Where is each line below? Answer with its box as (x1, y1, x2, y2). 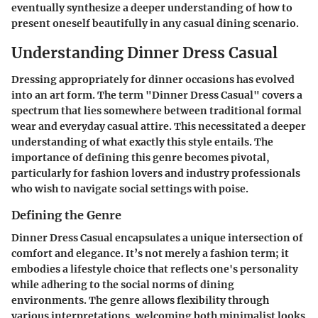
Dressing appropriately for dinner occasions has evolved (11, 73, 295, 86)
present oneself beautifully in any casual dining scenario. (11, 16, 299, 30)
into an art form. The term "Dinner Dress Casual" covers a (11, 89, 302, 102)
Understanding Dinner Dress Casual (11, 43, 278, 62)
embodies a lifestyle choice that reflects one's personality (11, 263, 298, 276)
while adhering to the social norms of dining (11, 278, 234, 292)
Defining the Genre (11, 208, 121, 222)
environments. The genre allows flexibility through (11, 294, 269, 307)
